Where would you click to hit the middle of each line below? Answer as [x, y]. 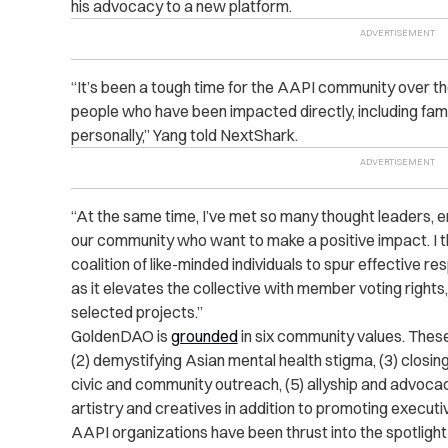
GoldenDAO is [120, 336]
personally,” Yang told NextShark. [184, 135]
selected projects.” [136, 312]
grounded [204, 336]
